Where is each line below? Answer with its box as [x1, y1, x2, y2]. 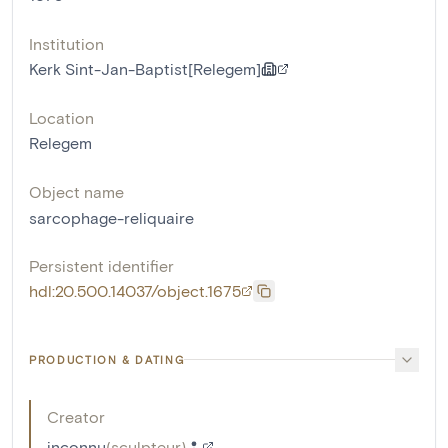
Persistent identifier [29, 255, 174, 275]
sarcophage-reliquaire [29, 207, 194, 227]
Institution [29, 33, 104, 53]
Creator [47, 406, 105, 426]
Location [29, 107, 94, 127]
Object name [29, 181, 124, 201]
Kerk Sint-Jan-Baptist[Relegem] [29, 58, 261, 78]
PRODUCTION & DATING [29, 352, 185, 366]
